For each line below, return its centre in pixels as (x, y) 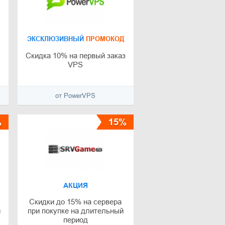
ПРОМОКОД (104, 39)
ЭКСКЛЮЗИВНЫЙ (55, 39)
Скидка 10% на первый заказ (75, 56)
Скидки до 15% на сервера (76, 202)
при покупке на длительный (75, 211)
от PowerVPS (76, 96)
